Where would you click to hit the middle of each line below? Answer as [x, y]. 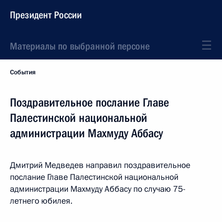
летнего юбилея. [41, 201]
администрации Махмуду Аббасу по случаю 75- [98, 189]
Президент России [46, 15]
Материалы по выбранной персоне [80, 46]
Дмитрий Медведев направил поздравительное [100, 165]
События [23, 72]
